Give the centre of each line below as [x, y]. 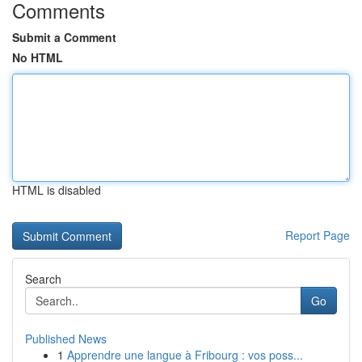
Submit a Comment [64, 37]
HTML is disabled [57, 190]
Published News [66, 339]
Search [43, 279]
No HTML [38, 57]
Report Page [318, 235]
